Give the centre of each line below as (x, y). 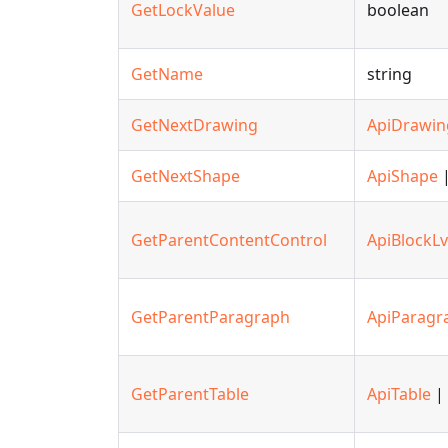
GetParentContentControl (229, 240)
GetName (167, 74)
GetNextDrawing (194, 125)
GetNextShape (185, 176)
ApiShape (402, 176)
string (389, 74)
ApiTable (399, 394)
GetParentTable (190, 394)
